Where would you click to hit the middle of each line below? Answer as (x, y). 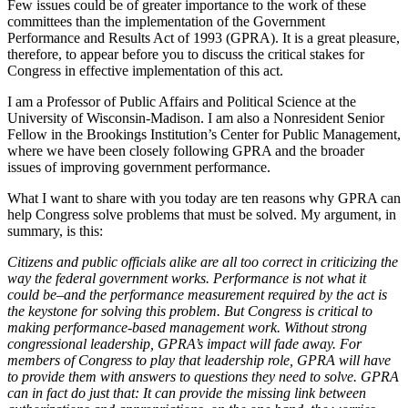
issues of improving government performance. (139, 168)
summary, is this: (55, 231)
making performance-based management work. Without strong (187, 328)
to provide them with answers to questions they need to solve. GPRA (203, 377)
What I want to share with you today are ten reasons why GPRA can (204, 199)
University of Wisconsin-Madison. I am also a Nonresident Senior (196, 118)
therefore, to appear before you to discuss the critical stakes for (186, 55)
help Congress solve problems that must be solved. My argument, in (202, 215)
